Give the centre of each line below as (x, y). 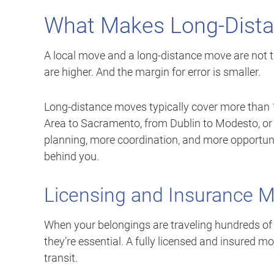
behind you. (72, 157)
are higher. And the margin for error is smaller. (152, 72)
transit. (61, 258)
